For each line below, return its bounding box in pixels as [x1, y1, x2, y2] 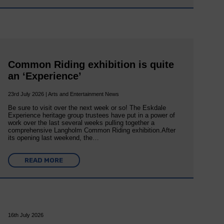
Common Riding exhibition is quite [7, 59, 174, 70]
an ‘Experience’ [7, 70, 81, 82]
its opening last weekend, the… [7, 134, 99, 142]
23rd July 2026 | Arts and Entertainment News [7, 91, 119, 97]
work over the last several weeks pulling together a [7, 119, 154, 127]
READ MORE [24, 156, 63, 164]
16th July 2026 [7, 212, 43, 218]
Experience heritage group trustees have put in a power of [7, 111, 175, 119]
